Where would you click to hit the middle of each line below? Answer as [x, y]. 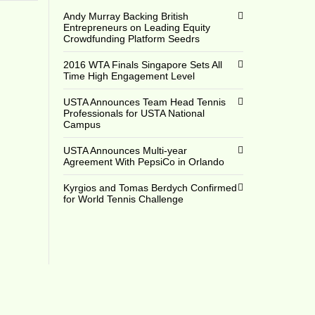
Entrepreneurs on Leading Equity [136, 27]
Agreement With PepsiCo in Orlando [143, 162]
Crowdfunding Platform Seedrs [131, 39]
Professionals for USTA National [134, 113]
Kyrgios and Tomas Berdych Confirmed [150, 188]
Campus [82, 124]
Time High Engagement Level [129, 76]
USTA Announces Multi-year [125, 150]
